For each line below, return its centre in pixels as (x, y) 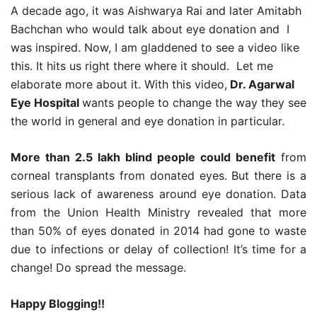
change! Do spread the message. (98, 267)
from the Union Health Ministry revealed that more (158, 212)
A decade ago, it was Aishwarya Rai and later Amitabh (156, 10)
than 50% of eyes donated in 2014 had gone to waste (158, 230)
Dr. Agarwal (261, 84)
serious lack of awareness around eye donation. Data (158, 194)
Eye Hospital (46, 102)
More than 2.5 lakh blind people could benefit (143, 157)
